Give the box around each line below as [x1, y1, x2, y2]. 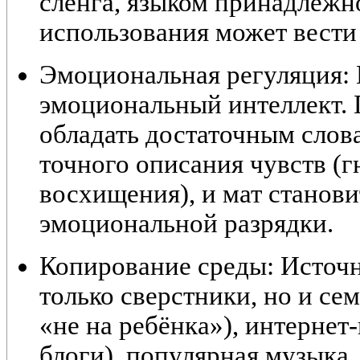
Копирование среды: [39, 252, 274, 281]
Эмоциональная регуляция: [39, 60, 350, 90]
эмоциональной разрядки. [39, 209, 333, 239]
